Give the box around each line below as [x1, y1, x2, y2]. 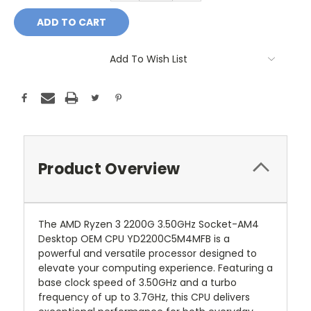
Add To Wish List [110, 52, 187, 67]
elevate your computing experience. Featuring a [38, 261, 273, 276]
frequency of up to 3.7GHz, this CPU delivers [38, 290, 250, 305]
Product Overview [38, 158, 180, 180]
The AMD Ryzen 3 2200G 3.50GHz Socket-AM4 [38, 217, 259, 232]
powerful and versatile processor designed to [38, 246, 257, 261]
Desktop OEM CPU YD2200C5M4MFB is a [38, 232, 230, 246]
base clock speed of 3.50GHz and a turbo [38, 276, 237, 290]
